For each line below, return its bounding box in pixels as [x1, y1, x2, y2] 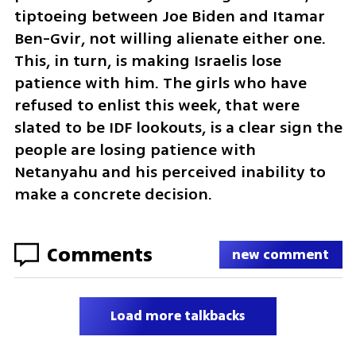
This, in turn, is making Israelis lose [14, 48, 281, 72]
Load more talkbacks [110, 306, 246, 326]
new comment [232, 245, 330, 265]
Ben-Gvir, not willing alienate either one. [14, 26, 326, 50]
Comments [46, 239, 153, 269]
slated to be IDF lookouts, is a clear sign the [14, 115, 342, 139]
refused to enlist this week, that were [14, 93, 300, 117]
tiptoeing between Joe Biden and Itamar [14, 4, 325, 28]
